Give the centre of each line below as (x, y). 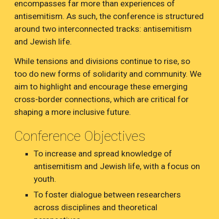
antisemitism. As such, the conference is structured (109, 16)
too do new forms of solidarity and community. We (108, 74)
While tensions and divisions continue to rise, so (102, 61)
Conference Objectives (80, 136)
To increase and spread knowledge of (103, 153)
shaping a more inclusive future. (73, 112)
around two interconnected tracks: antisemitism (103, 29)
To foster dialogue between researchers (108, 195)
